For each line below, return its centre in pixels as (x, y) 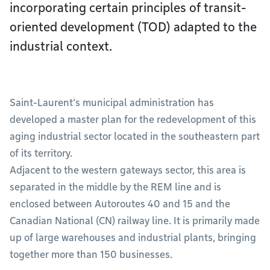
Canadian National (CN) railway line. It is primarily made (135, 221)
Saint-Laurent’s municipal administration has (112, 103)
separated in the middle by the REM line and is (115, 187)
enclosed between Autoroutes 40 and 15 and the (120, 204)
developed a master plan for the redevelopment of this (133, 120)
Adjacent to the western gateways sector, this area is (128, 170)
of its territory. (42, 153)
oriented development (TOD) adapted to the (133, 27)
